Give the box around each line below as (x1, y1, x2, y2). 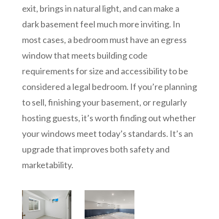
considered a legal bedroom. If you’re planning (22, 81, 197, 92)
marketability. (22, 159, 73, 170)
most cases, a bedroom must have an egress (22, 34, 187, 45)
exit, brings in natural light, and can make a (22, 2, 179, 14)
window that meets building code (22, 49, 148, 61)
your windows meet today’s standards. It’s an (22, 128, 193, 139)
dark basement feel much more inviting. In (22, 18, 180, 29)
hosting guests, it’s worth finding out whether (22, 112, 196, 123)
